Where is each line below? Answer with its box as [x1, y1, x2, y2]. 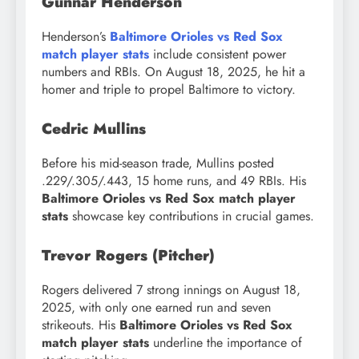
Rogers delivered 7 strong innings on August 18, [42, 280, 301, 299]
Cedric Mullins [42, 118, 146, 140]
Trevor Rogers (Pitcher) [42, 244, 215, 266]
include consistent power [149, 45, 286, 64]
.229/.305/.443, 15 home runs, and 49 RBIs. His [42, 171, 306, 190]
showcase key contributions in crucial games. [68, 206, 314, 225]
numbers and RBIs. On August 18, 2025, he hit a [42, 63, 305, 82]
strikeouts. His [42, 315, 119, 334]
